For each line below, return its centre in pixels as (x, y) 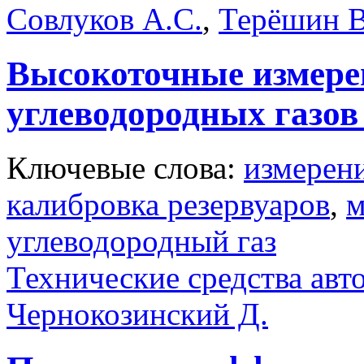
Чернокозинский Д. (137, 314)
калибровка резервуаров (168, 204)
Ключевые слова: (125, 167)
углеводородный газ (141, 240)
